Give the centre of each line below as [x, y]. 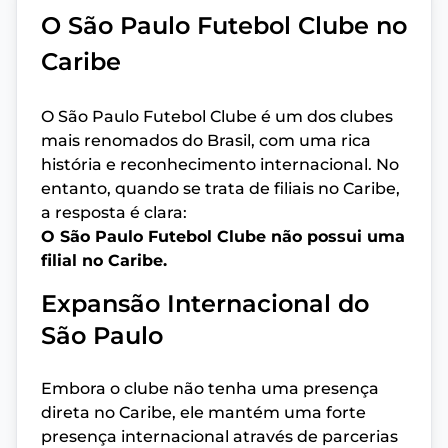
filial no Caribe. [104, 260]
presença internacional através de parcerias [219, 436]
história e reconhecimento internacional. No [220, 164]
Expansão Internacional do [205, 303]
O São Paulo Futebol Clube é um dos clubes [217, 116]
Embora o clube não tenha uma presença [210, 388]
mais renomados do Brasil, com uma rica [206, 140]
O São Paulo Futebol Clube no [224, 25]
